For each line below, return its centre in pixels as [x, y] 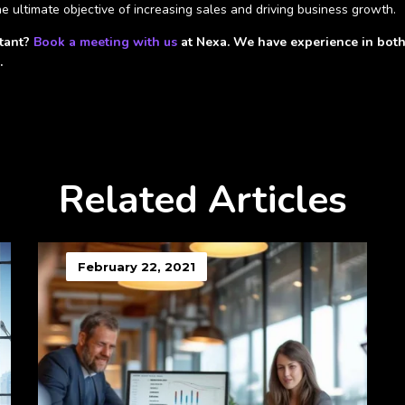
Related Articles [202, 201]
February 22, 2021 [137, 267]
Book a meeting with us [105, 42]
